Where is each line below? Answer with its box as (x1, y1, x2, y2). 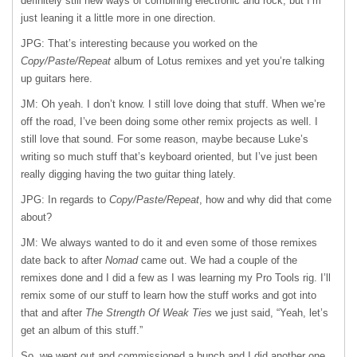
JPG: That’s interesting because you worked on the (21, 37, 257, 49)
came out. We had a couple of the (138, 254, 297, 266)
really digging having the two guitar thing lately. (21, 168, 236, 180)
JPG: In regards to (21, 194, 109, 206)
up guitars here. (21, 73, 92, 84)
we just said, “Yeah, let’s (212, 307, 328, 319)
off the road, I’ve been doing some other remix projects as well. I (21, 116, 318, 127)
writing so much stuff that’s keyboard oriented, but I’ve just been (21, 151, 317, 163)
